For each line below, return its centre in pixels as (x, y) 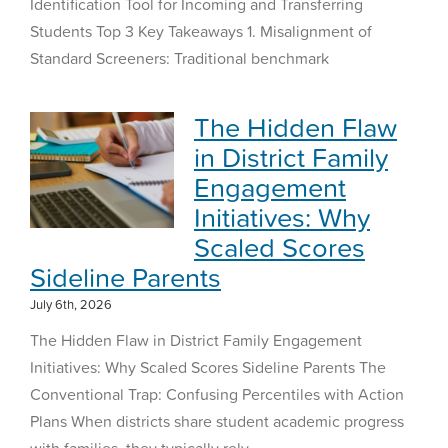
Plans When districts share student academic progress (216, 420)
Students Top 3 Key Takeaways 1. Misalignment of (200, 30)
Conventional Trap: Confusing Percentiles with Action (216, 393)
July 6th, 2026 (70, 303)
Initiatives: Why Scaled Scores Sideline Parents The (207, 366)
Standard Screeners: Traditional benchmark (179, 57)
